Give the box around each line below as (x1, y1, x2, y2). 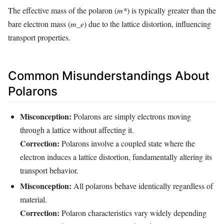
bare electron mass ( (8, 18, 70, 29)
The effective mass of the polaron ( (8, 5, 117, 16)
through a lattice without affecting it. (20, 124, 134, 135)
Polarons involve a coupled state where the (59, 137, 195, 148)
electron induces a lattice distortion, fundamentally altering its (20, 151, 212, 162)
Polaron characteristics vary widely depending (59, 207, 206, 218)
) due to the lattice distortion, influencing (84, 18, 211, 29)
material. (20, 194, 47, 205)
